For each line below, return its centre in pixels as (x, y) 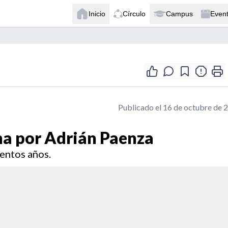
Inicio (97, 13)
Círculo (134, 13)
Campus (179, 13)
